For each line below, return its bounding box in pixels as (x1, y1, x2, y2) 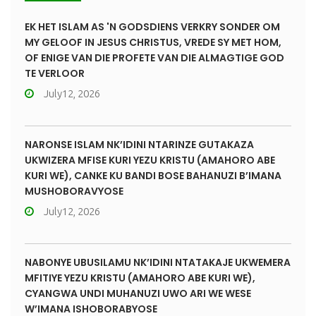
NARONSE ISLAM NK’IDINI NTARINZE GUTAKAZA (25, 138, 254, 152)
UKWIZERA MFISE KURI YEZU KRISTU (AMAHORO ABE (25, 153, 275, 168)
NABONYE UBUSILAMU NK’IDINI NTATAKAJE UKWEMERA (25, 255, 291, 270)
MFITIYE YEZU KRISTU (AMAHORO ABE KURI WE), (25, 271, 255, 286)
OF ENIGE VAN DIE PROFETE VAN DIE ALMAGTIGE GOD (25, 51, 284, 66)
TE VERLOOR (25, 66, 85, 81)
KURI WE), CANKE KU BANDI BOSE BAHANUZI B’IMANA (25, 169, 281, 183)
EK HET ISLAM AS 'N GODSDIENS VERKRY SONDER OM (25, 20, 280, 35)
